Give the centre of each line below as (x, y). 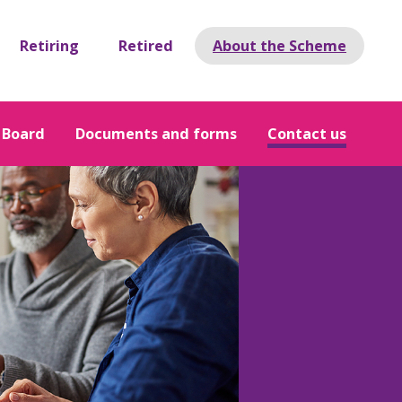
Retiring (49, 46)
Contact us (307, 134)
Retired (146, 46)
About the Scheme (280, 46)
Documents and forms (156, 134)
